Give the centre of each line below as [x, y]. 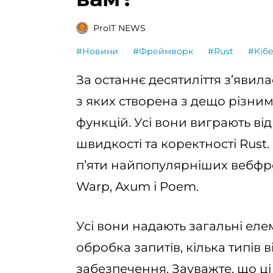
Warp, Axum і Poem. [137, 186]
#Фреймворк [163, 51]
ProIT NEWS [119, 28]
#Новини [97, 51]
